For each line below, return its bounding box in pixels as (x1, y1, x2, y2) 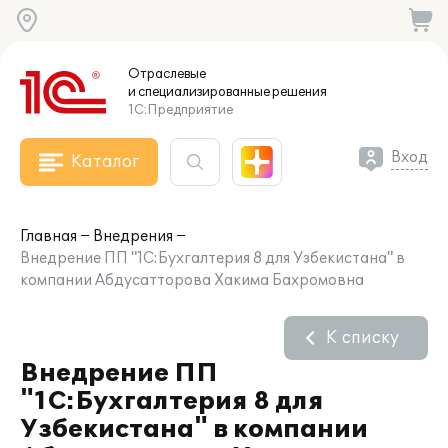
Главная (20, 228, 77, 245)
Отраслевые (128, 66, 206, 82)
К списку (326, 328, 399, 348)
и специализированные (128, 84, 270, 100)
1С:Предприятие (128, 102, 233, 118)
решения (270, 84, 327, 100)
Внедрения (93, 228, 173, 245)
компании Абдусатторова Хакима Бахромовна (20, 272, 364, 289)
